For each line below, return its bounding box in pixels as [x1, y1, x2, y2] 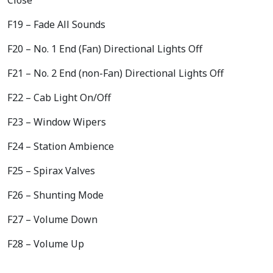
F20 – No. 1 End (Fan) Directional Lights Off [7, 41, 202, 55]
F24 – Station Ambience [7, 139, 114, 153]
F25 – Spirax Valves [7, 163, 95, 177]
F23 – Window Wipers [7, 115, 106, 129]
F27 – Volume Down [7, 212, 97, 226]
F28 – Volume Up [7, 236, 84, 250]
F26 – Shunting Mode [7, 188, 104, 202]
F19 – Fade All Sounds [7, 17, 105, 31]
